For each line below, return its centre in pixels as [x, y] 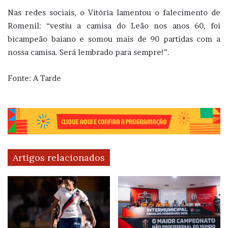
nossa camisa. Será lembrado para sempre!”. [89, 52]
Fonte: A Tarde [34, 78]
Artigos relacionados [59, 158]
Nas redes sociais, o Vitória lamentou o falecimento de [114, 12]
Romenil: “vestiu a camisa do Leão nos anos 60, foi [114, 25]
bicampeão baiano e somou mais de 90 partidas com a [114, 39]
